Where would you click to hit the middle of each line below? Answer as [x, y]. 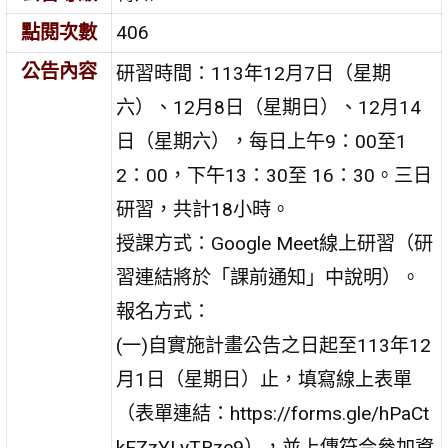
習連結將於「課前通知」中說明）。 [268, 277]
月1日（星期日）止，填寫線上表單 [264, 379]
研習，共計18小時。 [203, 209]
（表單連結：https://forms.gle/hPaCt [273, 413]
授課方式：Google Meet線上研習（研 [275, 243]
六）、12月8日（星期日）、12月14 [269, 107]
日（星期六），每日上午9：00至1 [262, 141]
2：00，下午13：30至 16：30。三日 [274, 175]
